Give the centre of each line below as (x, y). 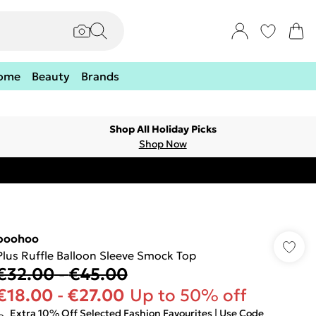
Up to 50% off (188, 296)
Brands (100, 76)
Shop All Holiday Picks (163, 129)
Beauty (50, 76)
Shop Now (163, 144)
